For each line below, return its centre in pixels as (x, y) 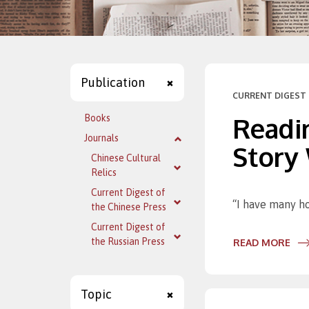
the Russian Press (128, 241)
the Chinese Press (129, 207)
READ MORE (262, 242)
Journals (101, 138)
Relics (104, 172)
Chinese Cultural (126, 158)
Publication (113, 82)
